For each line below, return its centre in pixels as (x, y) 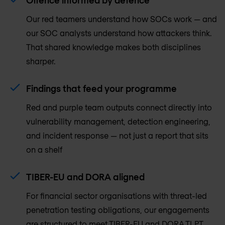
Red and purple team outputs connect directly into (119, 107)
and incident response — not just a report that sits (117, 135)
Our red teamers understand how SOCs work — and (122, 19)
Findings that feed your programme (101, 88)
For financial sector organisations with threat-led (117, 195)
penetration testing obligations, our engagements (118, 209)
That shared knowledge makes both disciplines (114, 47)
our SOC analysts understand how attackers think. (119, 33)
